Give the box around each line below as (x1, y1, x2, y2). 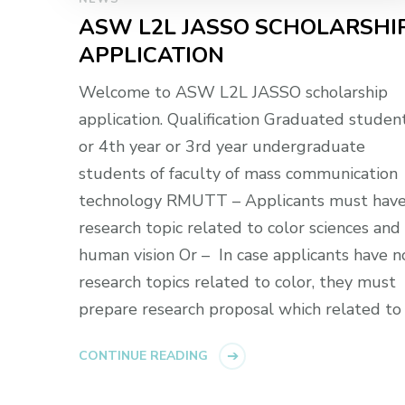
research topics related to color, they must (79, 270, 396, 293)
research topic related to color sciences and (79, 216, 400, 239)
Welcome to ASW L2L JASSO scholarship (79, 80, 388, 103)
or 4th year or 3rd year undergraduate (79, 135, 365, 157)
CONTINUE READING (79, 346, 208, 364)
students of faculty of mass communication (79, 162, 398, 184)
